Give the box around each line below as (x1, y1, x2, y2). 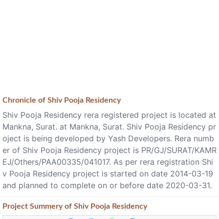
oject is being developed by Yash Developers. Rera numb (2, 133, 214, 143)
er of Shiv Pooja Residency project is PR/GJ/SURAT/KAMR (2, 145, 217, 155)
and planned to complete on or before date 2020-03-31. (2, 180, 212, 190)
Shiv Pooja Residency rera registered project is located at (2, 110, 216, 120)
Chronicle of (2, 96, 47, 104)
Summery (30, 202, 63, 210)
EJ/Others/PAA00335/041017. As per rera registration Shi (2, 157, 213, 167)
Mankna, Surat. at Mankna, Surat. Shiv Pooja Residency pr (2, 122, 216, 131)
